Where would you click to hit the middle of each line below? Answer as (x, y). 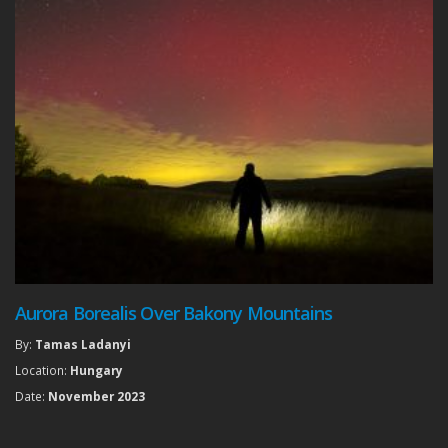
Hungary (96, 370)
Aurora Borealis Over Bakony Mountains (174, 313)
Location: (42, 370)
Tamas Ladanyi (83, 344)
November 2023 (96, 396)
